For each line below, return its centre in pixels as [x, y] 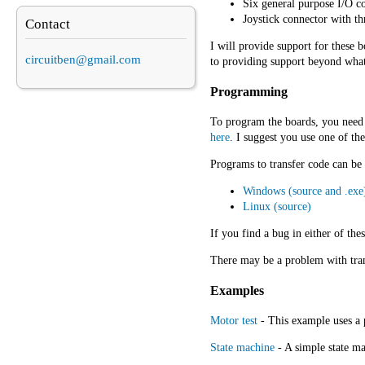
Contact [48, 24]
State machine [242, 347]
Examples [237, 290]
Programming [249, 91]
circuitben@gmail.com [83, 60]
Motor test [234, 320]
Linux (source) [277, 207]
